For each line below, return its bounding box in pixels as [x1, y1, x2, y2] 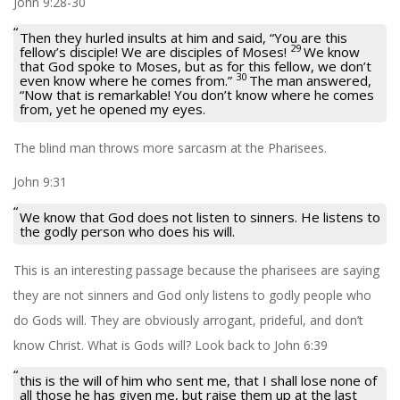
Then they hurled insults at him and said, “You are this [20, 28, 347, 46]
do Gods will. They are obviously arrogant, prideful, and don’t [13, 311, 363, 329]
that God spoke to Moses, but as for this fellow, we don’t [20, 56, 371, 75]
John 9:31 [13, 172, 67, 190]
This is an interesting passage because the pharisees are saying [13, 261, 379, 279]
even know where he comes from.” [20, 71, 236, 89]
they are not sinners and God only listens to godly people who [13, 286, 371, 304]
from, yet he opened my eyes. [20, 99, 205, 118]
